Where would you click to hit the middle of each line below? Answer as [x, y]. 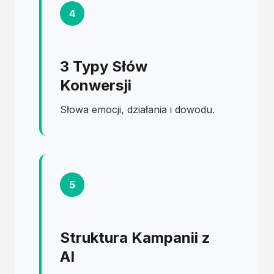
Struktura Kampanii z [135, 238]
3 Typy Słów [104, 66]
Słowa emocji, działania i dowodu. [137, 109]
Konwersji [96, 85]
